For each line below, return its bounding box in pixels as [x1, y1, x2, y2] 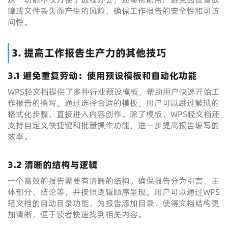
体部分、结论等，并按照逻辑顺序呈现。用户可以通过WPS [8, 186, 220, 197]
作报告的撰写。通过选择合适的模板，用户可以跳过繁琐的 [8, 97, 219, 108]
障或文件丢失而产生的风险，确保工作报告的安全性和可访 [8, 5, 219, 16]
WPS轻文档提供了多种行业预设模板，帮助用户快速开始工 [8, 86, 220, 97]
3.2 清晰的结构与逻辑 [8, 158, 98, 171]
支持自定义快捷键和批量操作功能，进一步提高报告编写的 [8, 120, 219, 131]
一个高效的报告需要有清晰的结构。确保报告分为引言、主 [8, 175, 219, 186]
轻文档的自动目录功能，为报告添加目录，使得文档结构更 [8, 197, 219, 209]
